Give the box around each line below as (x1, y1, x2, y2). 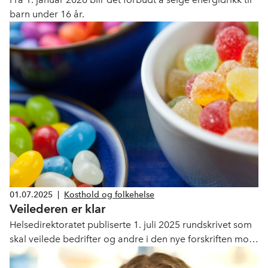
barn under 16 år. (10, 8, 84, 20)
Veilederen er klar (10, 202, 105, 217)
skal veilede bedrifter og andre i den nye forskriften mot (10, 233, 252, 245)
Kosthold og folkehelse (64, 189, 154, 200)
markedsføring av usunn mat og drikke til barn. (10, 248, 212, 260)
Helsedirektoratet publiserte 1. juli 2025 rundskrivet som (10, 219, 252, 231)
